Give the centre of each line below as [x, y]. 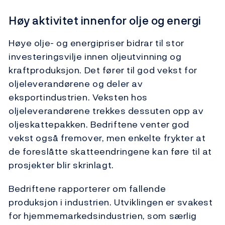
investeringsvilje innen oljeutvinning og [95, 56]
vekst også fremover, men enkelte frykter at [107, 138]
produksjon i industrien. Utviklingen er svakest [111, 202]
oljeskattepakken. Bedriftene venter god [99, 124]
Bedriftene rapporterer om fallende [87, 188]
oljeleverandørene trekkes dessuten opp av [106, 110]
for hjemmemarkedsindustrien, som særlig [103, 215]
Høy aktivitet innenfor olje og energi [105, 20]
